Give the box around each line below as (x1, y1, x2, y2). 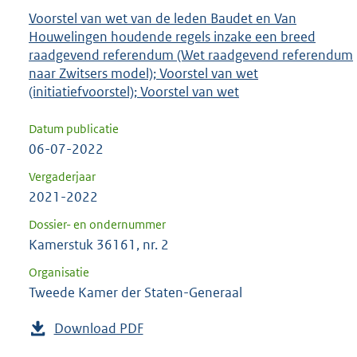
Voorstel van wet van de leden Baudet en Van (29, 9, 296, 27)
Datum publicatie (29, 121, 119, 137)
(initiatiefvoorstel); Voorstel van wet (29, 82, 239, 100)
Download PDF (53, 320, 143, 338)
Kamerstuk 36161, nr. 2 (29, 236, 169, 254)
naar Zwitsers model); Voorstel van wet (29, 64, 258, 82)
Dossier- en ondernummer (29, 217, 166, 233)
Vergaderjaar (29, 169, 96, 185)
